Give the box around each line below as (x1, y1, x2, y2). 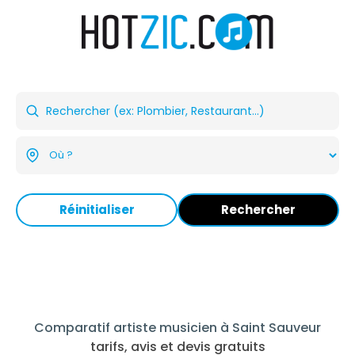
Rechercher (221, 201, 296, 218)
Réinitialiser (59, 201, 135, 218)
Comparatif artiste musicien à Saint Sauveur (34, 319, 321, 337)
